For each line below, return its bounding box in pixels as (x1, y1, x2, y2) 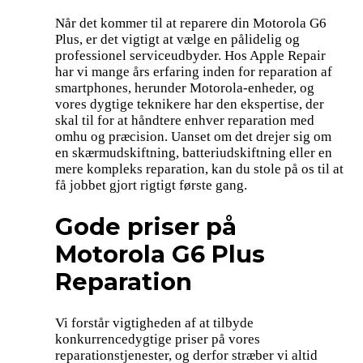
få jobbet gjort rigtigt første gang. (55, 177, 247, 194)
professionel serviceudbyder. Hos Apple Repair (55, 48, 326, 64)
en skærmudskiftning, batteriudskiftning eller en (55, 145, 332, 161)
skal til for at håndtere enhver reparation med (55, 113, 314, 129)
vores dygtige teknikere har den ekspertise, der (55, 96, 324, 113)
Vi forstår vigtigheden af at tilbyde (55, 315, 254, 331)
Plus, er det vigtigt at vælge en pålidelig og (55, 32, 300, 48)
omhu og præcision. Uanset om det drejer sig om (55, 129, 331, 145)
